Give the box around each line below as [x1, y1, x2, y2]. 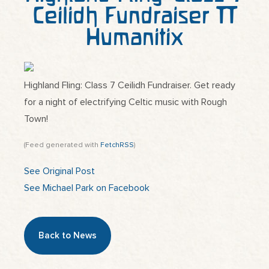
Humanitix [86, 24, 183, 50]
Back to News [38, 231, 97, 241]
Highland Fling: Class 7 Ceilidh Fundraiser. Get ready [24, 80, 235, 90]
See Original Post [24, 166, 95, 176]
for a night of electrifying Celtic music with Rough [24, 97, 227, 107]
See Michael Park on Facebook [24, 183, 150, 193]
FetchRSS [100, 142, 134, 150]
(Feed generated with [24, 142, 100, 150]
